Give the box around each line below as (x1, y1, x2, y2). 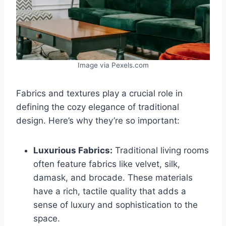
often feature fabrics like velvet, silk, (33, 159, 180, 169)
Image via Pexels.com (77, 61, 149, 70)
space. (33, 213, 60, 224)
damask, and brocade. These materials (33, 173, 193, 183)
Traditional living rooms (112, 145, 209, 156)
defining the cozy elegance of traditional (16, 102, 179, 112)
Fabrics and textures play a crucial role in (16, 88, 183, 99)
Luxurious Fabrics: (33, 145, 112, 156)
